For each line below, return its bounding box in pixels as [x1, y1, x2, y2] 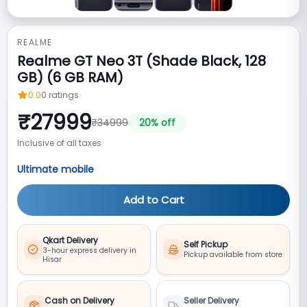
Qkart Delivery [42, 234, 98, 246]
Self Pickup [184, 238, 228, 251]
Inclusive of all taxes [17, 137, 101, 149]
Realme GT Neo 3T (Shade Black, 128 [17, 51, 266, 71]
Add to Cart [123, 193, 184, 208]
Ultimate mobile [17, 162, 94, 177]
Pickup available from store [184, 249, 282, 260]
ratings [49, 89, 79, 101]
